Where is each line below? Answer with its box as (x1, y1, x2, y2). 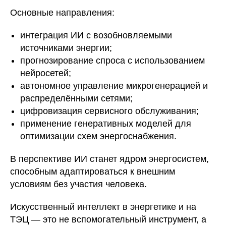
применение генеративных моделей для (20, 119, 191, 129)
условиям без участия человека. (10, 179, 147, 189)
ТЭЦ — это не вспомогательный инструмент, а (10, 214, 206, 224)
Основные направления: (10, 8, 115, 18)
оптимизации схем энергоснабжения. (20, 131, 177, 141)
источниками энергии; (20, 43, 112, 53)
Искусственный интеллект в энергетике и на (10, 202, 196, 212)
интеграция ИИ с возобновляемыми (20, 30, 172, 40)
